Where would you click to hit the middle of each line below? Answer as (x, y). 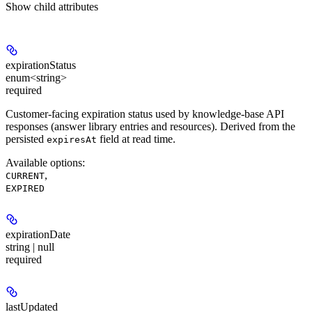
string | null (30, 247)
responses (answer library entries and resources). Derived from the (150, 126)
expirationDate (38, 235)
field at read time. (136, 139)
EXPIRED (25, 188)
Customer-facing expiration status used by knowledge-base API (145, 114)
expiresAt (72, 139)
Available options (44, 162)
